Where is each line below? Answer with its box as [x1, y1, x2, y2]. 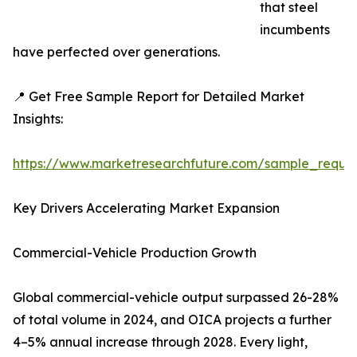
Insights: [13, 111, 63, 127]
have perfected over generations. [13, 44, 220, 61]
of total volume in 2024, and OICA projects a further [13, 312, 331, 328]
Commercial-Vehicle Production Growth [13, 245, 257, 261]
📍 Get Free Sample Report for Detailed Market [13, 88, 304, 105]
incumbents [260, 22, 330, 38]
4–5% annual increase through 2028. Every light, [13, 334, 308, 351]
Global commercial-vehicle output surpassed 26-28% [13, 289, 339, 306]
